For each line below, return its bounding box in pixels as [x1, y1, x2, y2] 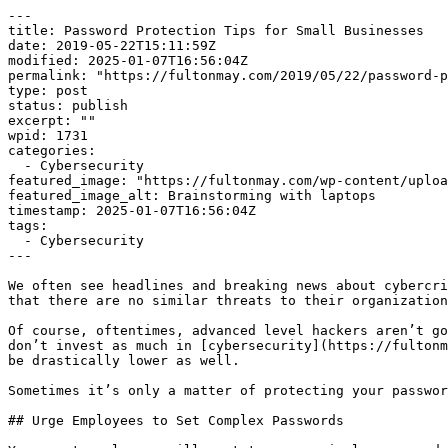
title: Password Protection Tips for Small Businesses [8, 23, 424, 38]
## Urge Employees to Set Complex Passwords [8, 413, 344, 428]
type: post [8, 83, 88, 98]
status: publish [8, 98, 128, 113]
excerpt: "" [8, 113, 96, 128]
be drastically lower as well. [8, 353, 240, 368]
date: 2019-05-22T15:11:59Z [8, 38, 216, 53]
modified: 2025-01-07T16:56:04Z [8, 53, 248, 68]
